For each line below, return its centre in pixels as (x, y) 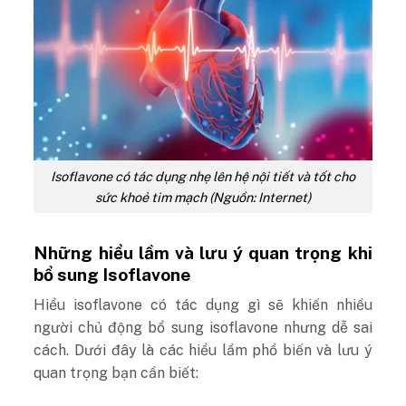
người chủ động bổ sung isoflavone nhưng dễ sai (203, 328)
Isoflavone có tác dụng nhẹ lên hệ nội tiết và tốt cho (203, 176)
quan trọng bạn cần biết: (116, 373)
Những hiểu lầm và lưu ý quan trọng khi (203, 252)
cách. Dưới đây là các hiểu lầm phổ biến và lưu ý (203, 351)
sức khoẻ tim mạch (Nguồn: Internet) (203, 197)
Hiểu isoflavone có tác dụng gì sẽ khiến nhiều (203, 305)
